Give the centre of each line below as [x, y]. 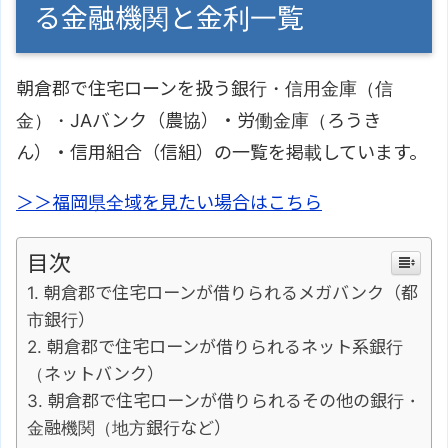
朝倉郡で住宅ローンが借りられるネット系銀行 [225, 346]
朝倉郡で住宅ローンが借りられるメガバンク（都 [231, 292]
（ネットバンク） [95, 373]
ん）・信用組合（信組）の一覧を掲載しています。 [221, 152]
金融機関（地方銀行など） [129, 427]
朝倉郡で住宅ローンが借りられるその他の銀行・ [234, 400]
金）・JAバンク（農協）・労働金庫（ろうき [198, 120]
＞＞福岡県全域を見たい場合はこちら [169, 202]
